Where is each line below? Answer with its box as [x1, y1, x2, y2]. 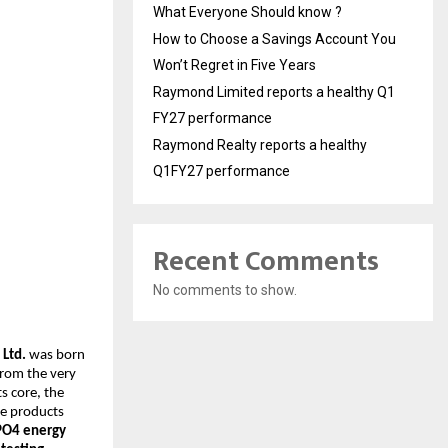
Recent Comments [153, 237, 379, 285]
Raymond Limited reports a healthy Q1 [153, 83, 395, 100]
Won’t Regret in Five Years [153, 56, 316, 73]
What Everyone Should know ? [153, 3, 342, 20]
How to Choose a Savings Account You [153, 30, 396, 47]
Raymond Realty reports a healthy [153, 136, 367, 153]
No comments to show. [153, 281, 297, 298]
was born [26, 347, 85, 363]
